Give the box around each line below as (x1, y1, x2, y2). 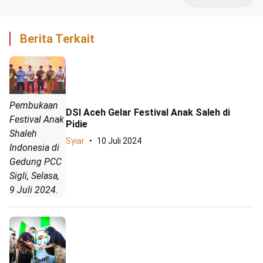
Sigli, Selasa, (9, 170, 59, 181)
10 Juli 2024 (97, 136, 141, 146)
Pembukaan (9, 99, 58, 111)
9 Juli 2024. (9, 184, 58, 195)
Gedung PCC (9, 156, 62, 167)
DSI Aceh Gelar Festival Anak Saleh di (66, 106, 230, 118)
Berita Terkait (20, 31, 95, 46)
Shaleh (9, 127, 37, 139)
